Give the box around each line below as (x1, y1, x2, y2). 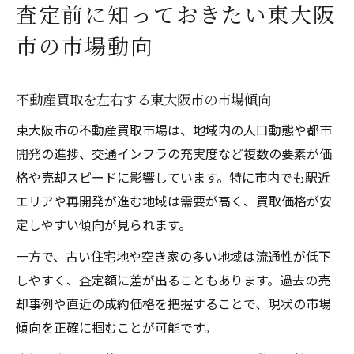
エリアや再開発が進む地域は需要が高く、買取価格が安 (16, 190, 332, 210)
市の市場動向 (16, 29, 153, 61)
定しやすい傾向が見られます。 (16, 214, 191, 234)
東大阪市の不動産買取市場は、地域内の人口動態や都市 (16, 119, 332, 139)
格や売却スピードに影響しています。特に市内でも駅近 (16, 167, 330, 186)
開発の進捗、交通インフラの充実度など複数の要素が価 (16, 143, 332, 163)
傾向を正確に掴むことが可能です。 (16, 317, 217, 337)
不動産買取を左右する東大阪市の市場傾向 (16, 88, 271, 109)
